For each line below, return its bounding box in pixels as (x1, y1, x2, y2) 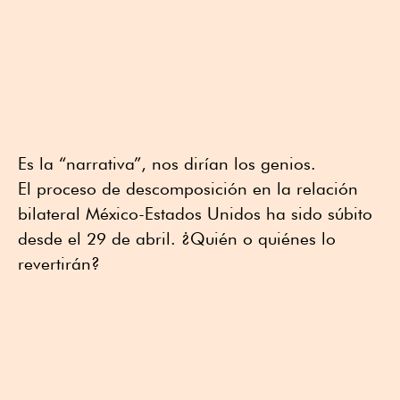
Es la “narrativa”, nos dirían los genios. (18, 154, 316, 174)
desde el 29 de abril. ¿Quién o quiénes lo (18, 229, 336, 249)
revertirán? (18, 254, 100, 274)
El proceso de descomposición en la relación (18, 179, 358, 199)
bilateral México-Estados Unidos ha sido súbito (18, 204, 372, 224)
